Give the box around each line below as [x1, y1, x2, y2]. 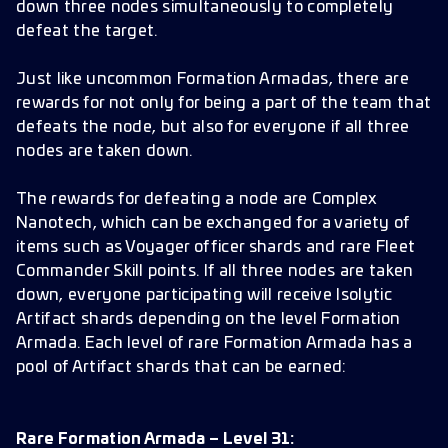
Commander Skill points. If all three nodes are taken [16, 263, 414, 279]
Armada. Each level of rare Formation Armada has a [16, 335, 413, 351]
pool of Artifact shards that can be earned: [16, 359, 347, 375]
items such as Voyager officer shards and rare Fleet [16, 239, 416, 255]
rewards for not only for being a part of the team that [16, 95, 432, 111]
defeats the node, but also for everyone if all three [16, 119, 410, 135]
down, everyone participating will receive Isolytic [16, 287, 393, 303]
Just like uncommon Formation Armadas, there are [16, 71, 410, 87]
